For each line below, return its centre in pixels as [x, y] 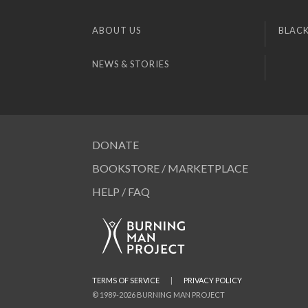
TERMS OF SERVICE [126, 280]
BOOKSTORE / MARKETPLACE [170, 168]
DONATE [116, 145]
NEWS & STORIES [131, 64]
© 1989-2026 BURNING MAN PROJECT [159, 295]
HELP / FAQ [121, 192]
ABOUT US [117, 30]
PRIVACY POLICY [213, 280]
